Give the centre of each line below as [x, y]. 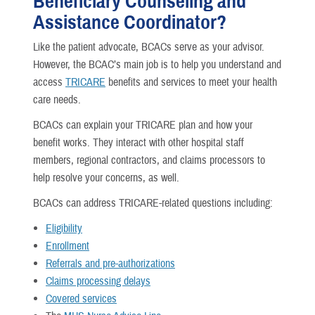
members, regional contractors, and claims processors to [149, 160]
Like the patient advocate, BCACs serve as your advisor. [149, 47]
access [49, 82]
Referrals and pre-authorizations [110, 264]
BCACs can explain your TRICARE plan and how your [143, 125]
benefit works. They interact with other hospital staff [139, 142]
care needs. [57, 99]
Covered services [81, 299]
